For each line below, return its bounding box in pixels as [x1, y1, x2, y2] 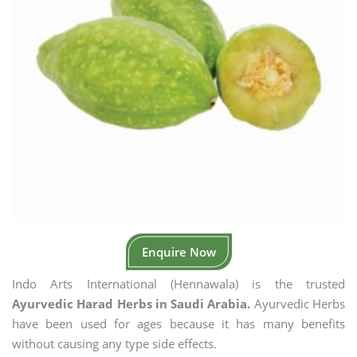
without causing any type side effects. [12, 335, 217, 351]
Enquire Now [141, 244, 216, 260]
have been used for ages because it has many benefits [12, 316, 345, 331]
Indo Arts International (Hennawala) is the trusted [12, 276, 345, 292]
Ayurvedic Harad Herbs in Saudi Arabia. [12, 296, 251, 312]
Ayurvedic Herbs [250, 296, 346, 312]
